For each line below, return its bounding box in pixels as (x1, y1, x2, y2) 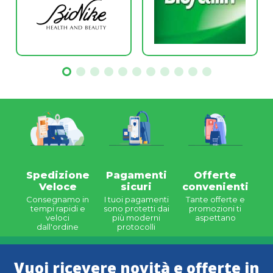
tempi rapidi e (30, 204, 85, 214)
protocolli (117, 222, 156, 232)
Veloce (38, 181, 77, 193)
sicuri (121, 181, 152, 193)
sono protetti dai (103, 204, 169, 214)
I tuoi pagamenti (104, 194, 169, 205)
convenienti (182, 181, 249, 193)
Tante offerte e (185, 194, 245, 205)
